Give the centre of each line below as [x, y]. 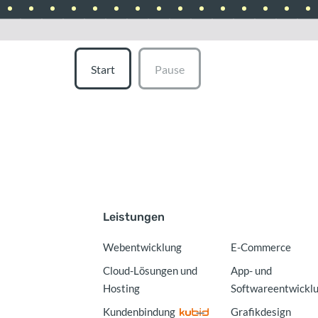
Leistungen [134, 216]
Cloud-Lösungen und [150, 270]
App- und [252, 270]
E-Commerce [261, 247]
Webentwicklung [143, 247]
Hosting [122, 288]
